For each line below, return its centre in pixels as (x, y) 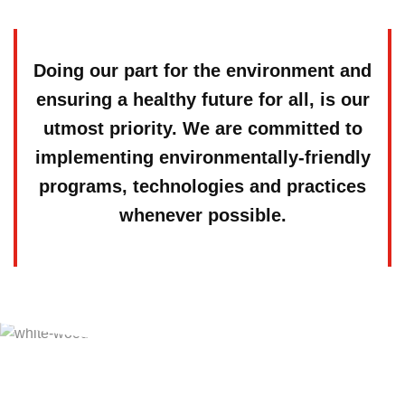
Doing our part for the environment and (202, 71)
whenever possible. (202, 215)
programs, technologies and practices (202, 186)
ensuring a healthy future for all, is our (202, 99)
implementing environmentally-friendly (202, 157)
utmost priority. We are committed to (202, 128)
